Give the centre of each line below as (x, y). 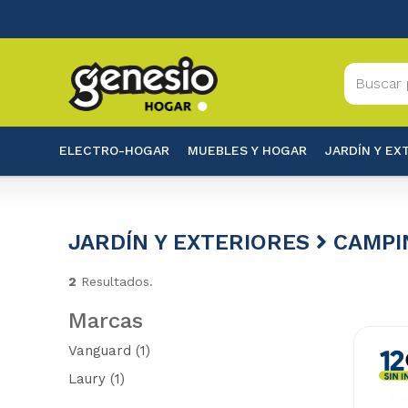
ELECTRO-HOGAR (114, 150)
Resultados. (114, 281)
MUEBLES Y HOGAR (247, 150)
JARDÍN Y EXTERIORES (192, 242)
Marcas (105, 321)
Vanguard (99, 351)
